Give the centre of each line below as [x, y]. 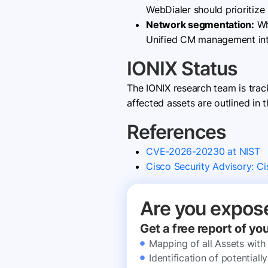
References [176, 132]
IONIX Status [182, 68]
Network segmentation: [200, 25]
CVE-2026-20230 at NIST [203, 151]
